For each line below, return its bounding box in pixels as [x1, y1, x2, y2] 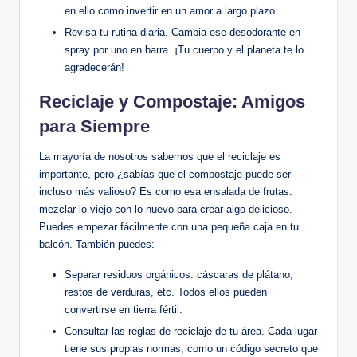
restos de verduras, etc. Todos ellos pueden [65, 286, 267, 299]
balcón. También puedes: [39, 238, 155, 251]
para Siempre [39, 116, 150, 137]
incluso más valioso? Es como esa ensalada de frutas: [39, 186, 292, 198]
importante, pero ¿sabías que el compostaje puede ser [39, 168, 291, 181]
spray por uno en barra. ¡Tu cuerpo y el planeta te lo [65, 44, 304, 57]
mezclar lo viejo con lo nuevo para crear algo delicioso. [39, 203, 292, 216]
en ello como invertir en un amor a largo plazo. [65, 4, 278, 17]
